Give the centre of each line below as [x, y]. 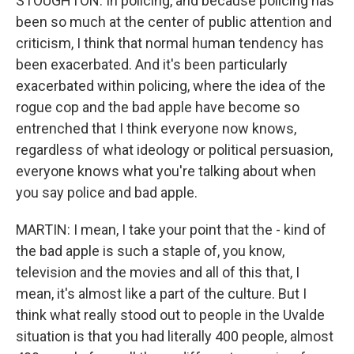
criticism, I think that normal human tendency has [170, 43]
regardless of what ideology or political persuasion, [174, 150]
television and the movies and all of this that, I [158, 272]
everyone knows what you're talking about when [166, 171]
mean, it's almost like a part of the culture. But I [161, 294]
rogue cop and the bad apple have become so [158, 107]
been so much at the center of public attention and [174, 22]
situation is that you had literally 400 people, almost [175, 336]
